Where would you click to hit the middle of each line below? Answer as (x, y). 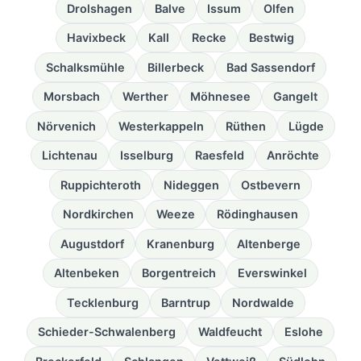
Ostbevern (271, 185)
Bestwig (271, 38)
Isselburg (146, 156)
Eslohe (303, 332)
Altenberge (268, 243)
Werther (145, 97)
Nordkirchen (98, 214)
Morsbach (71, 97)
